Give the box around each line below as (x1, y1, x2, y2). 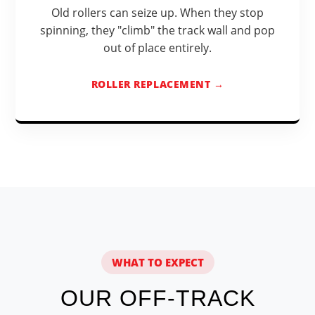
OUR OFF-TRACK (60, 285, 255, 311)
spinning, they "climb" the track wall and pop (40, 22, 275, 38)
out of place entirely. (103, 39, 212, 56)
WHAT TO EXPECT (111, 255, 204, 270)
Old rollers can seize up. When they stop (51, 4, 264, 20)
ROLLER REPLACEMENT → (91, 77, 224, 91)
